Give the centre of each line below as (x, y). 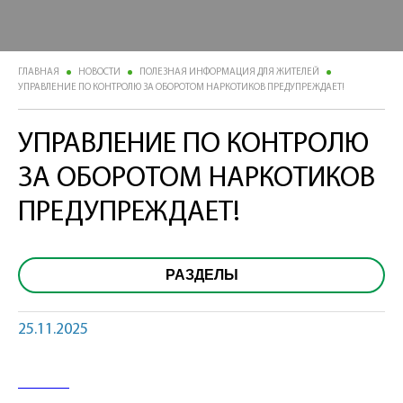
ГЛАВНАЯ (39, 73)
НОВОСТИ (99, 73)
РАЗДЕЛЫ (201, 275)
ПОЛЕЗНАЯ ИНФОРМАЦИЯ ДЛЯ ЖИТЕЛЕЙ (229, 73)
